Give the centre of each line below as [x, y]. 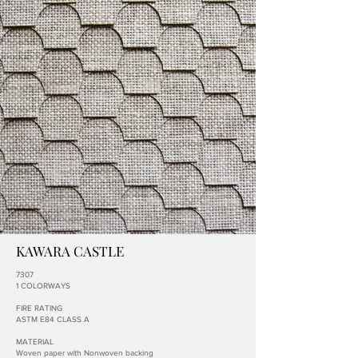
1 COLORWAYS [43, 286]
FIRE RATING [39, 308]
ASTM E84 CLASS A [53, 319]
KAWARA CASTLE [70, 251]
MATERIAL [35, 342]
